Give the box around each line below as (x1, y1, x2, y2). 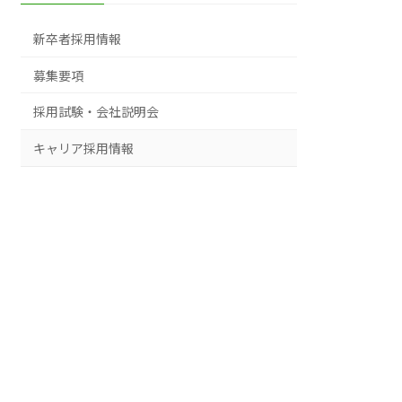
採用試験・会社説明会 (33, 104, 160, 120)
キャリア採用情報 (33, 140, 135, 156)
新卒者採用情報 (33, 31, 122, 48)
